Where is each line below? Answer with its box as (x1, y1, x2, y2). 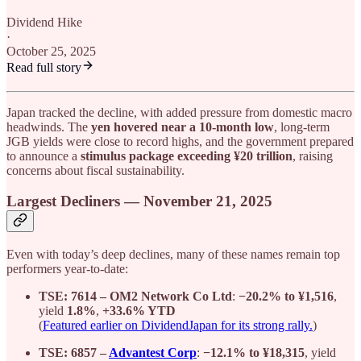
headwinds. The (6, 119, 91, 134)
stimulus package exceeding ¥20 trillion (81, 148, 293, 163)
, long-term (274, 119, 330, 134)
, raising (293, 148, 333, 163)
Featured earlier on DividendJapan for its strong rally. (43, 317, 313, 332)
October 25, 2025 (6, 44, 96, 58)
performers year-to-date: (6, 261, 128, 276)
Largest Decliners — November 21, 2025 (6, 193, 272, 210)
